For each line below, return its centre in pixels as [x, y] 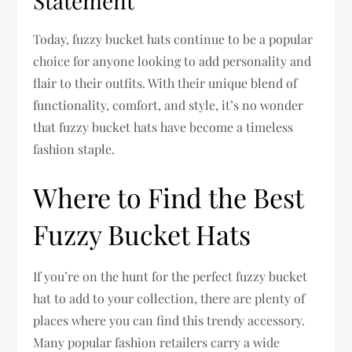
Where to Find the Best [169, 198]
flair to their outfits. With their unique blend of [165, 83]
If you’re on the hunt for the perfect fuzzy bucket [170, 277]
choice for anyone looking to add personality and [172, 61]
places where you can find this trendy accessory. [169, 321]
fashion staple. [74, 149]
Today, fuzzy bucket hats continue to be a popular [173, 39]
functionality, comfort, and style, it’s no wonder [169, 105]
